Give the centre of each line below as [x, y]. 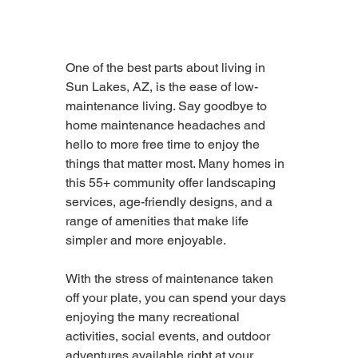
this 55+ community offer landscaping [172, 182]
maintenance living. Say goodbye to [168, 105]
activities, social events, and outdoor [169, 336]
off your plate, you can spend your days [177, 297]
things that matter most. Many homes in [177, 163]
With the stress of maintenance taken [171, 278]
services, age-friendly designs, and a [171, 201]
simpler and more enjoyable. [146, 240]
